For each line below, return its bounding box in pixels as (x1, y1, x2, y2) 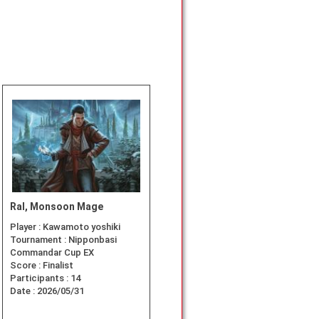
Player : (10, 221, 43, 233)
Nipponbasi (68, 234, 117, 246)
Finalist (43, 260, 73, 271)
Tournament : (10, 234, 68, 246)
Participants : (10, 273, 70, 284)
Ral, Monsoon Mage (10, 201, 103, 213)
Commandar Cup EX (10, 247, 94, 258)
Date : (10, 286, 37, 297)
